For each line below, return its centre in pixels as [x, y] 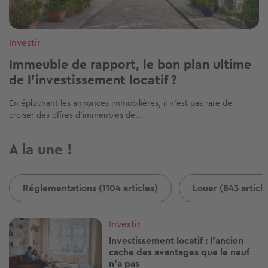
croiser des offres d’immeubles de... [76, 115]
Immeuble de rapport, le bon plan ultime [130, 65]
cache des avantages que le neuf [179, 252]
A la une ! [40, 150]
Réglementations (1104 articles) [90, 188]
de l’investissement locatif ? [93, 80]
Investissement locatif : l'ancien [176, 241]
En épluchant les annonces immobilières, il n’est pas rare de [121, 103]
